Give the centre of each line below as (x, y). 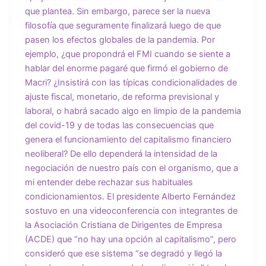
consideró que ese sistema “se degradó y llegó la (123, 253)
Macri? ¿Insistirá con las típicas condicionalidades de (131, 82)
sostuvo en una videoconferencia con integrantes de (131, 210)
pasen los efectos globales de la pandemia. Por (120, 39)
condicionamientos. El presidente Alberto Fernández (130, 196)
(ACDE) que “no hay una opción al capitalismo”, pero (130, 239)
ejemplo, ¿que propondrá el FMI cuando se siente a (127, 54)
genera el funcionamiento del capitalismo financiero (128, 139)
